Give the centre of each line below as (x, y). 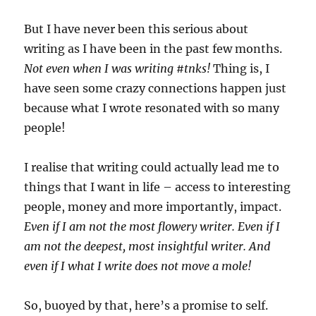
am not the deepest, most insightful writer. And (147, 246)
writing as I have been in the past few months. (153, 48)
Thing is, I (242, 68)
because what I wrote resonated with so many (152, 108)
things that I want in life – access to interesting (158, 187)
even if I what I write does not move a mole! (138, 266)
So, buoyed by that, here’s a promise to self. (146, 305)
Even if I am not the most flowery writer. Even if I (152, 226)
